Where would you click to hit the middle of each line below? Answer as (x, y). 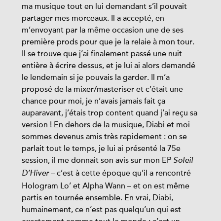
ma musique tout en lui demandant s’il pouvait (104, 6)
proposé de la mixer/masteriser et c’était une (102, 89)
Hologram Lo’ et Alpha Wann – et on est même (106, 186)
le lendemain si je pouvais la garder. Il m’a (96, 77)
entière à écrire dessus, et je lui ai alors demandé (109, 66)
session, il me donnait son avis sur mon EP (97, 160)
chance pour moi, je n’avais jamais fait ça (93, 101)
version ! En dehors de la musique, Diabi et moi (106, 125)
